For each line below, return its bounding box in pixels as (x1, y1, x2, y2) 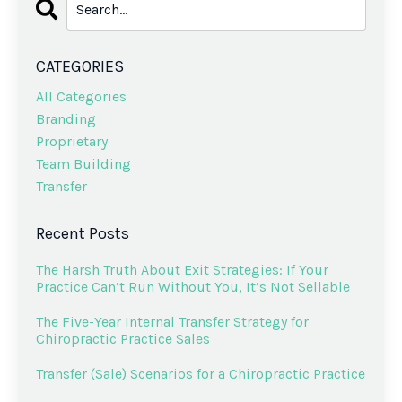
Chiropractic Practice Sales (36, 330, 210, 348)
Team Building (36, 155, 131, 173)
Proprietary (36, 133, 108, 151)
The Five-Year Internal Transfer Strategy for (36, 313, 309, 331)
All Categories (36, 88, 127, 106)
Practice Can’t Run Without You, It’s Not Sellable (36, 278, 350, 296)
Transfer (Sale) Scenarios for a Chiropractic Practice (36, 365, 365, 383)
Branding (36, 110, 96, 128)
